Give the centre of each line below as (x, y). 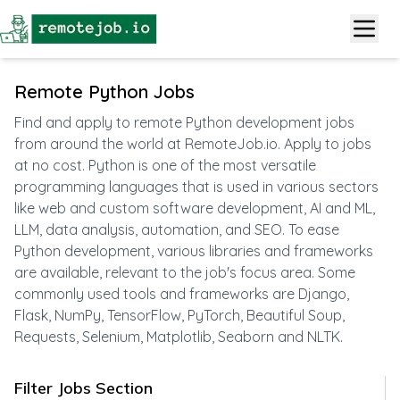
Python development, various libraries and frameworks (194, 250)
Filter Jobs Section (83, 387)
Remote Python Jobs (104, 91)
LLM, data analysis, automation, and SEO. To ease (177, 229)
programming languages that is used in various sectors (196, 186)
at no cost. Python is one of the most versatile (165, 165)
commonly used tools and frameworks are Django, (182, 293)
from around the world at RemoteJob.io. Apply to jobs (193, 143)
